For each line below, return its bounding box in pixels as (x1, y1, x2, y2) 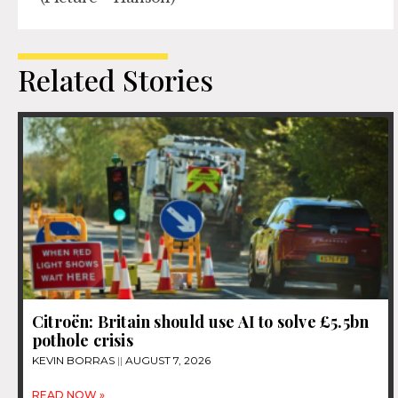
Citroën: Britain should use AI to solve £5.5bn (32, 311, 370, 333)
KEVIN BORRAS (32, 354, 117, 368)
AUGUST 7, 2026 (123, 354, 211, 368)
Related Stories (18, 60, 213, 99)
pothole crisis (32, 330, 133, 352)
